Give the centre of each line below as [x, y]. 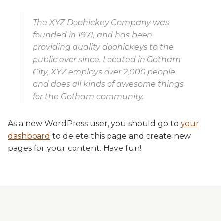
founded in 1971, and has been [92, 35]
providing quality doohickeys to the [103, 47]
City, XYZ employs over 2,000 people [104, 72]
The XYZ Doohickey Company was [101, 22]
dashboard [29, 136]
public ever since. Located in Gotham [107, 59]
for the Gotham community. [88, 96]
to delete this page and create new [121, 136]
